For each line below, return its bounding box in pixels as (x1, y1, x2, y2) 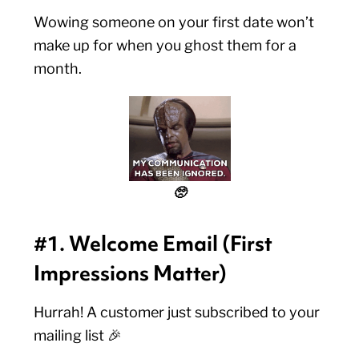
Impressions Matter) (34, 260, 228, 287)
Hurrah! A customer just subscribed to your (34, 304, 321, 321)
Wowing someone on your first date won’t (34, 14, 315, 30)
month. (34, 60, 86, 77)
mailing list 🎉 (34, 327, 126, 344)
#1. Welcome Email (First (34, 230, 273, 257)
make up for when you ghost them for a (34, 37, 297, 54)
